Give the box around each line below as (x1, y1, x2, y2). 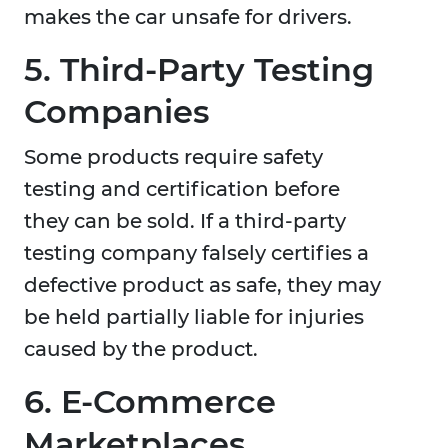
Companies (24, 92, 209, 132)
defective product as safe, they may (24, 273, 381, 298)
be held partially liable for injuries (24, 305, 364, 330)
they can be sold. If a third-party (24, 209, 346, 234)
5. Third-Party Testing (24, 50, 374, 90)
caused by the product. (24, 337, 258, 362)
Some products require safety (24, 145, 323, 170)
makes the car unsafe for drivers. (24, 5, 352, 30)
